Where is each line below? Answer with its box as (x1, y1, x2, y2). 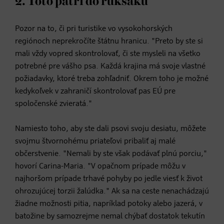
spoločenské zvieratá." (15, 99, 92, 108)
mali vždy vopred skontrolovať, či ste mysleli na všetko (15, 49, 200, 58)
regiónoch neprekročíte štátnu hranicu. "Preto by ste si (15, 37, 203, 45)
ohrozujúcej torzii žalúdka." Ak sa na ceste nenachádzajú (15, 187, 209, 195)
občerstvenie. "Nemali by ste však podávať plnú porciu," (15, 149, 207, 158)
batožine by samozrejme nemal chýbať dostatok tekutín (15, 212, 205, 220)
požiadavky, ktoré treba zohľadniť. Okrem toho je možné (15, 74, 208, 83)
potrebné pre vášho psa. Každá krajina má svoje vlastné (15, 62, 205, 70)
